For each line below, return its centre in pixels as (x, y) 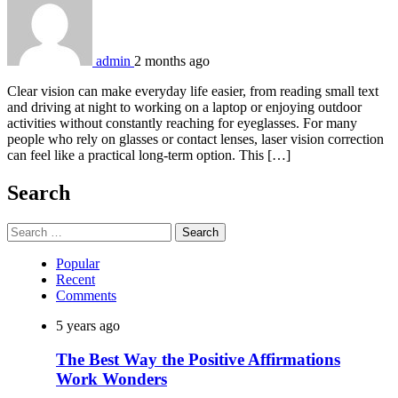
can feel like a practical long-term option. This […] (149, 155)
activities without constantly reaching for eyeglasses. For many (182, 123)
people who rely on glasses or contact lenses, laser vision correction (195, 139)
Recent (76, 279)
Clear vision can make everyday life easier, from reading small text (193, 91)
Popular (78, 263)
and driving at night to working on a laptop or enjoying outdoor (184, 107)
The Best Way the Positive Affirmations (198, 360)
